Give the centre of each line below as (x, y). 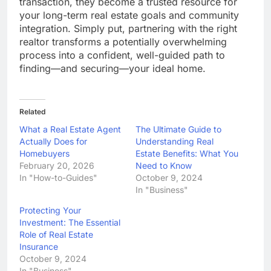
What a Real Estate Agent (70, 129)
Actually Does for (53, 142)
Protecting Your (50, 211)
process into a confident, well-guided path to (122, 55)
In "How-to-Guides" (58, 178)
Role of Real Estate (56, 235)
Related (32, 112)
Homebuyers (44, 154)
